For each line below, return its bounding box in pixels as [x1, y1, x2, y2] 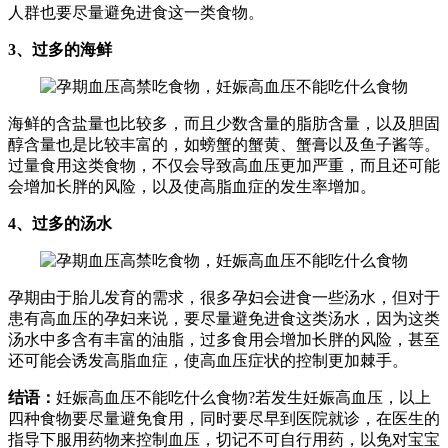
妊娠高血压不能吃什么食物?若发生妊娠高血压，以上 [56, 389, 431, 407]
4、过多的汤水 [8, 215, 112, 233]
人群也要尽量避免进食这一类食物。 [8, 4, 264, 22]
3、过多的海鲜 [8, 41, 112, 59]
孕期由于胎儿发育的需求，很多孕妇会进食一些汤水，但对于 [8, 289, 440, 307]
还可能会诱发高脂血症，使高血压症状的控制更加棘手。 [8, 352, 408, 370]
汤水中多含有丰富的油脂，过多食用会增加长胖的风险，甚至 [8, 331, 440, 349]
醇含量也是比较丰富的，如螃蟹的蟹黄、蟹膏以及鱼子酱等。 [8, 136, 440, 154]
